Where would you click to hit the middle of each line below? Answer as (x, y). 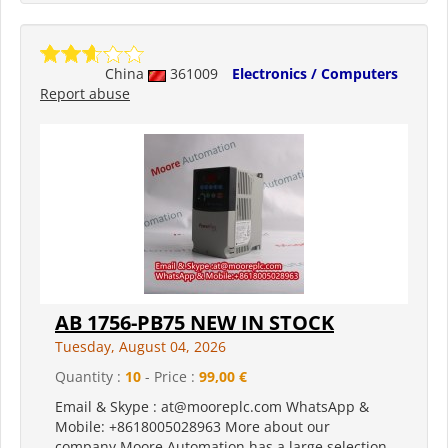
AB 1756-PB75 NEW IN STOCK (194, 323)
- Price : (170, 377)
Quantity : (90, 377)
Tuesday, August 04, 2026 (140, 347)
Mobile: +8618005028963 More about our (192, 427)
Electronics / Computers (315, 74)
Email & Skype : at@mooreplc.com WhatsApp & (212, 407)
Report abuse (85, 94)
